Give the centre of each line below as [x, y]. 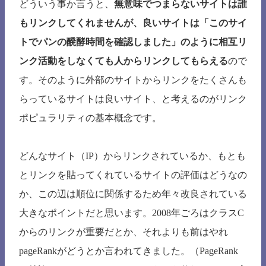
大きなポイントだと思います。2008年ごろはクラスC [132, 213]
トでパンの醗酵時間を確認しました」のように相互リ [133, 42]
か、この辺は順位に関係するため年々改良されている [133, 194]
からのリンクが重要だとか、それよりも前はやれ [123, 232]
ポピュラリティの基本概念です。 [90, 118]
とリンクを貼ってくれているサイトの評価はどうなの [133, 175]
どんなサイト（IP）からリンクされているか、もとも [132, 156]
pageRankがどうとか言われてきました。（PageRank [129, 251]
